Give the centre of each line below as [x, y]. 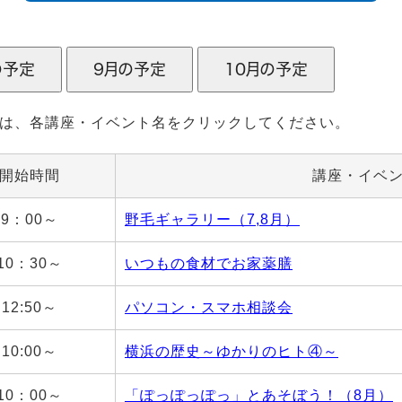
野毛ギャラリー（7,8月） [212, 219]
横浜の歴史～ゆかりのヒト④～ [232, 351]
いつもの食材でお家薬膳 [209, 263]
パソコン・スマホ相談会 [209, 307]
